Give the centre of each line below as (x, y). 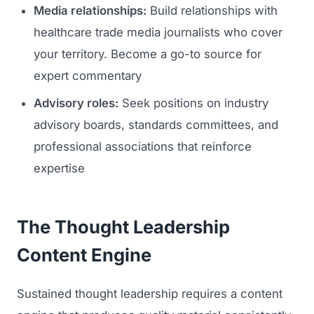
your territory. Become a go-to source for (148, 54)
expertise (59, 169)
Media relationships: (90, 11)
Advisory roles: (76, 103)
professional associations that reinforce (143, 147)
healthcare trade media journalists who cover (158, 33)
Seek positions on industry (193, 103)
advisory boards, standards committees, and (156, 125)
